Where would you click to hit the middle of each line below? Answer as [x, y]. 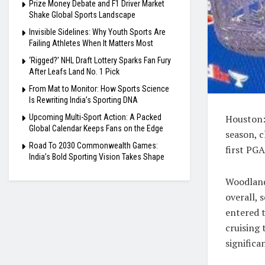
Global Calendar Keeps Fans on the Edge [96, 128]
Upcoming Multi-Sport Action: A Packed [95, 117]
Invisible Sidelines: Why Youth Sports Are [97, 32]
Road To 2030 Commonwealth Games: [93, 146]
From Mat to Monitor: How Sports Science [99, 89]
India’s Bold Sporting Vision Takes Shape [97, 157]
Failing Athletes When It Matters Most [91, 43]
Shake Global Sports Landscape [82, 15]
